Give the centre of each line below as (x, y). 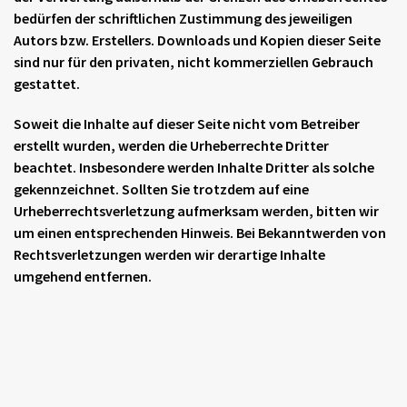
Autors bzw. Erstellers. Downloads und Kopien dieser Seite (197, 40)
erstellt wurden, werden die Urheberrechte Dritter (171, 145)
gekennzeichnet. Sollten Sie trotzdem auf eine (161, 189)
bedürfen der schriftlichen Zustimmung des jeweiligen (183, 18)
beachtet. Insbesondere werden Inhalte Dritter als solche (194, 167)
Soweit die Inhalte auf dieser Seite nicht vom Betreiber (187, 124)
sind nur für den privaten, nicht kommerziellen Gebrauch (194, 62)
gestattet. (47, 84)
